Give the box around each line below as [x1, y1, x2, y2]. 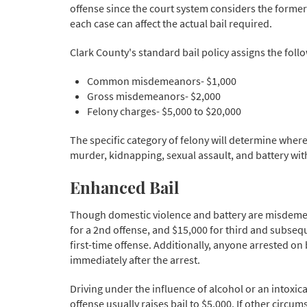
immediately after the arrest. [70, 252, 200, 267]
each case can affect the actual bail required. [70, 16, 272, 31]
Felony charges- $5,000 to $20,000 [87, 104, 241, 119]
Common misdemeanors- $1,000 [87, 74, 236, 88]
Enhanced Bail [70, 176, 179, 199]
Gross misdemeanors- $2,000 [87, 89, 221, 103]
